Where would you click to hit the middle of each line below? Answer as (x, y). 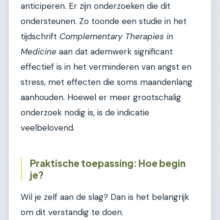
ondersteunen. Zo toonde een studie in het (104, 21)
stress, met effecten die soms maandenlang (107, 82)
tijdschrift (40, 37)
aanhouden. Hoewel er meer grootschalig (101, 97)
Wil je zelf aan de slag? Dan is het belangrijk (105, 197)
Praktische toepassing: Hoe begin (108, 163)
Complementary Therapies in (116, 37)
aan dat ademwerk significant (115, 52)
